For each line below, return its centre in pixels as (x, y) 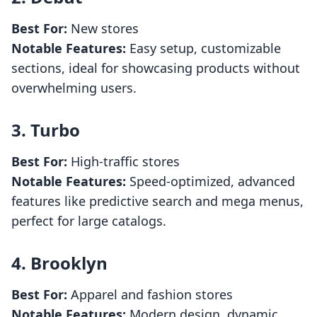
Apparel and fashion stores (150, 295)
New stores (103, 29)
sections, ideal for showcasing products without (156, 68)
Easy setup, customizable (203, 48)
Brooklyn (69, 263)
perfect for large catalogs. (89, 221)
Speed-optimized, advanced (211, 181)
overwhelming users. (74, 88)
